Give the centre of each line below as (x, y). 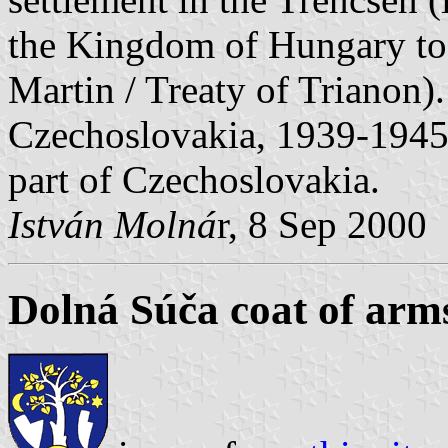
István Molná (112, 224)
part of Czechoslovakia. (194, 179)
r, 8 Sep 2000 (322, 224)
